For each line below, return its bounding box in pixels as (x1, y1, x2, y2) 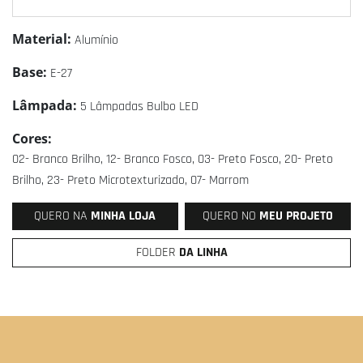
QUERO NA (34, 207, 92, 224)
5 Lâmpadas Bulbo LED (80, 98, 199, 115)
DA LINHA (178, 244, 228, 261)
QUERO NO (203, 207, 260, 224)
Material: (12, 30, 75, 48)
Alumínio (75, 32, 118, 49)
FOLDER (135, 244, 179, 261)
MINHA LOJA (91, 207, 156, 224)
